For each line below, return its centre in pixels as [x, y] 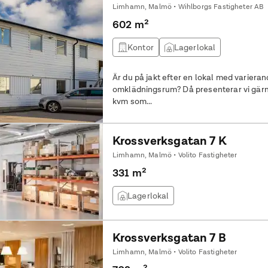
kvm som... [132, 101]
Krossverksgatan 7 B [169, 237]
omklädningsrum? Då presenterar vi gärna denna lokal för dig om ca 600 [147, 89]
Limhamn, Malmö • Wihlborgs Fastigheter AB [188, 7]
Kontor [140, 47]
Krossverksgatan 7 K [169, 141]
